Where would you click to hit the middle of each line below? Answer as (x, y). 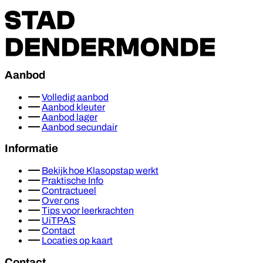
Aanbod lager (70, 117)
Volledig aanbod (75, 97)
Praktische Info (73, 181)
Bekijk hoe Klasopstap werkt (100, 171)
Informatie (31, 149)
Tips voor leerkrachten (88, 211)
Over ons (60, 201)
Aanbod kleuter (73, 107)
